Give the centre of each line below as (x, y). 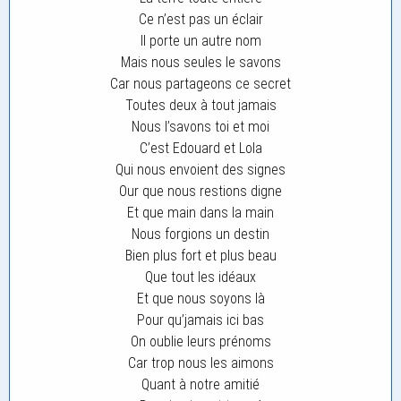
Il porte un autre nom (200, 41)
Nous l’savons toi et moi (200, 127)
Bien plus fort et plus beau (200, 256)
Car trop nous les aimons (200, 363)
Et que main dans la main (200, 213)
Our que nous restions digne (200, 191)
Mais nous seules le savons (200, 62)
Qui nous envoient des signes (200, 170)
